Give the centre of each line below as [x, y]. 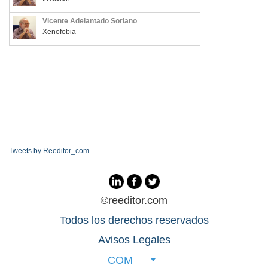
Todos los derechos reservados [134, 220]
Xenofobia [59, 32]
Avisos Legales [134, 240]
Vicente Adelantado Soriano [90, 21]
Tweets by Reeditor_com [49, 151]
